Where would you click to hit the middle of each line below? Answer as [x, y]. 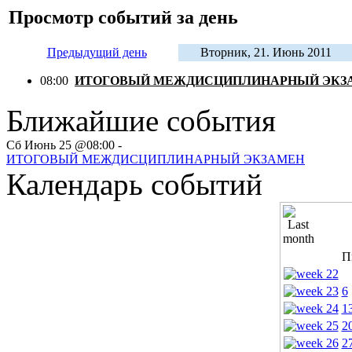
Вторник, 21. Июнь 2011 [266, 52]
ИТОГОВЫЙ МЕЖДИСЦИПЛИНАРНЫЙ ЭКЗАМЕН [156, 159]
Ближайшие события [141, 121]
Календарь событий [134, 184]
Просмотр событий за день [123, 17]
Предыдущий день [97, 52]
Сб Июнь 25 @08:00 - [64, 145]
